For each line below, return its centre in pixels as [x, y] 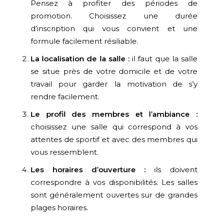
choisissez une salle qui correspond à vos [114, 127]
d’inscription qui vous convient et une [114, 28]
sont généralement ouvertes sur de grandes [114, 195]
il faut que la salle [165, 58]
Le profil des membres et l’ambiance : [114, 114]
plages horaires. [59, 207]
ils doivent [176, 169]
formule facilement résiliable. [84, 41]
